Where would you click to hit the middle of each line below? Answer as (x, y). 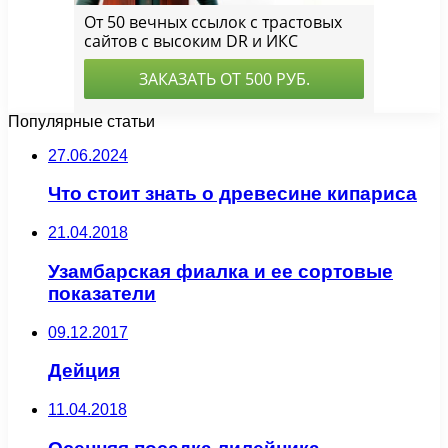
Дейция (84, 371)
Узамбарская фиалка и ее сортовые (220, 271)
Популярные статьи (81, 121)
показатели (102, 293)
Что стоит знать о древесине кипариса (232, 194)
